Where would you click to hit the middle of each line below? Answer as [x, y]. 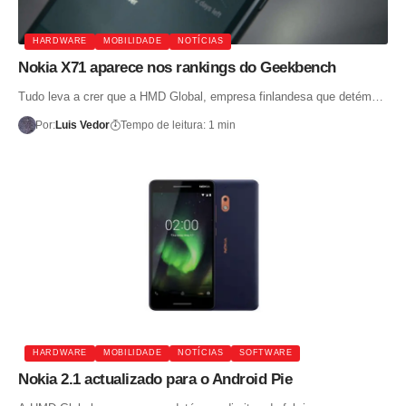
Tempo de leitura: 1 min [178, 125]
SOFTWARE [266, 353]
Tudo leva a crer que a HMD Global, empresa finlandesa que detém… [201, 96]
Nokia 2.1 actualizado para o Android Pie [155, 379]
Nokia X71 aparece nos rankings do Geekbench [177, 67]
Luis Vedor [82, 125]
